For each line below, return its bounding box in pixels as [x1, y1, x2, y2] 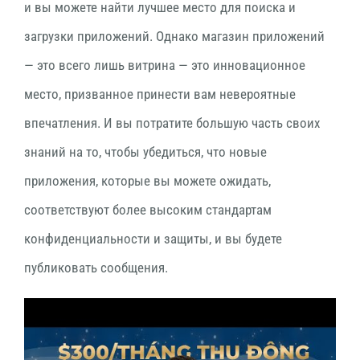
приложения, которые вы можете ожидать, [24, 172, 271, 189]
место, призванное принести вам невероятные [24, 85, 296, 102]
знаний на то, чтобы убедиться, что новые [24, 143, 267, 160]
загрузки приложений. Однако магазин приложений [24, 27, 325, 44]
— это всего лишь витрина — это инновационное [24, 56, 305, 73]
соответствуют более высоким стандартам [24, 201, 272, 218]
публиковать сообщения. [24, 259, 168, 276]
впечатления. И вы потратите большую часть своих [24, 114, 320, 131]
